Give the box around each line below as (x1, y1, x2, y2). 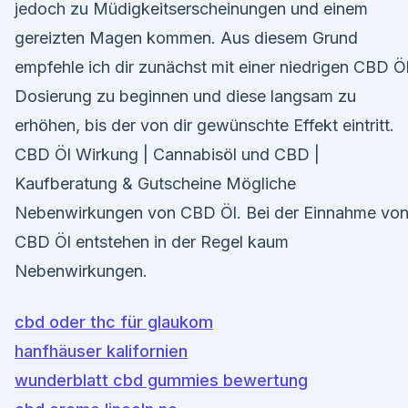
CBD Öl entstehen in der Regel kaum (15, 232, 289, 251)
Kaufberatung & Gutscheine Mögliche (15, 174, 296, 193)
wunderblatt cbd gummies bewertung (15, 371, 308, 390)
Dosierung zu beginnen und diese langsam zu (15, 87, 356, 106)
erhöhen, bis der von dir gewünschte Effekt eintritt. (15, 116, 394, 135)
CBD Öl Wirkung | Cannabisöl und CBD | (15, 145, 320, 164)
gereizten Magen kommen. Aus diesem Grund (15, 28, 358, 47)
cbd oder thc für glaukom (15, 312, 213, 331)
